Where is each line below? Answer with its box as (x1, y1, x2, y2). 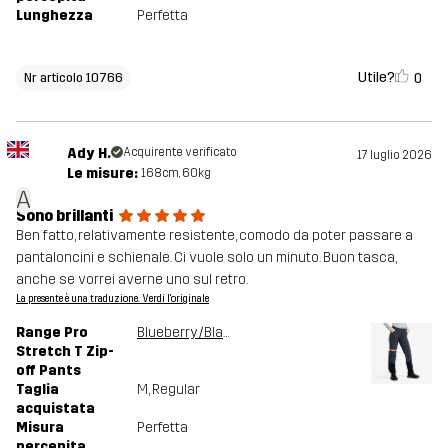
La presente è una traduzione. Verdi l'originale (16, 293, 209, 306)
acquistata (16, 400, 95, 418)
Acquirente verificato (122, 145, 237, 160)
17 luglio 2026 (357, 148, 432, 163)
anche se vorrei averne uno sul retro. (16, 271, 248, 289)
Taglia (16, 381, 59, 399)
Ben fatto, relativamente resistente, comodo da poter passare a (16, 227, 413, 245)
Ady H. (66, 145, 111, 163)
